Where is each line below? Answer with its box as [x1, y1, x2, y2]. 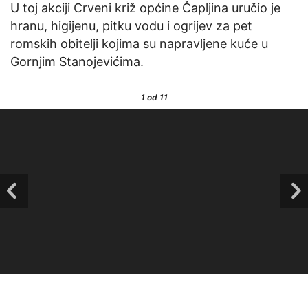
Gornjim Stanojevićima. [10, 54, 144, 69]
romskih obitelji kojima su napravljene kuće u [10, 36, 268, 52]
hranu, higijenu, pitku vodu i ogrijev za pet [10, 19, 252, 34]
